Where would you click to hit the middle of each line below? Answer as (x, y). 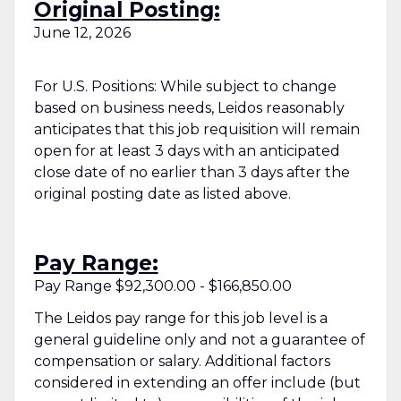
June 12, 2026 (82, 32)
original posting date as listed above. (162, 193)
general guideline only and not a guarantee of (199, 339)
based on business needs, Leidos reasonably (189, 107)
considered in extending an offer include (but (197, 382)
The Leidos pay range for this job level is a (180, 318)
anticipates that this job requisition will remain (196, 129)
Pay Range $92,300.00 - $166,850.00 (162, 286)
